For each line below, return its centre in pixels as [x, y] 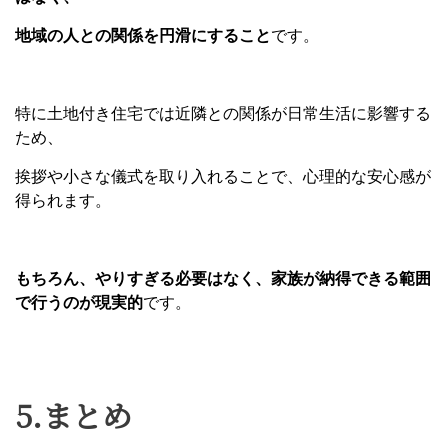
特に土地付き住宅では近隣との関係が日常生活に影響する [223, 114]
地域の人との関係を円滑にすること [143, 36]
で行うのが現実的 [79, 303]
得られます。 [63, 201]
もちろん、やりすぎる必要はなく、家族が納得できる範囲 [223, 279]
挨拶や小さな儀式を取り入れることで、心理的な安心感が [223, 177]
